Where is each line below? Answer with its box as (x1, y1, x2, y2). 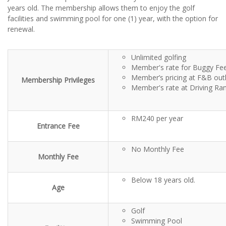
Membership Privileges (21, 75, 95, 85)
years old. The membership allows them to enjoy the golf (8, 3, 195, 13)
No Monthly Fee (131, 144, 184, 154)
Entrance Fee (36, 121, 80, 131)
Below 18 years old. (131, 175, 195, 185)
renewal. (8, 24, 35, 34)
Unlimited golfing (131, 52, 186, 62)
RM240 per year (131, 114, 183, 123)
